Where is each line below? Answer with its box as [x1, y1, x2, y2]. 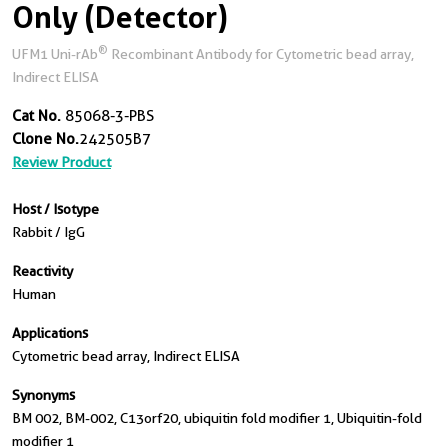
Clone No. [12, 130, 79, 148]
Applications [12, 325, 88, 341]
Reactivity [12, 263, 73, 279]
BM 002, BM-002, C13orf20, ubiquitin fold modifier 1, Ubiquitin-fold [12, 410, 422, 426]
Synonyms [12, 387, 75, 403]
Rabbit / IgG [12, 224, 85, 240]
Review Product [12, 154, 111, 170]
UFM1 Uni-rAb [12, 46, 98, 62]
